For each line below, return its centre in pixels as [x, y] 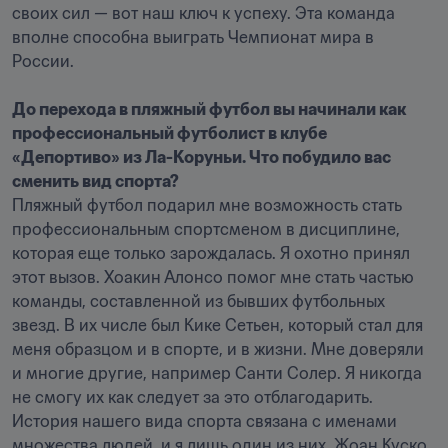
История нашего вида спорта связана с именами [204, 421]
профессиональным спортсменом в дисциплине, [206, 229]
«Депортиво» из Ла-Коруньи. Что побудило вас [201, 157]
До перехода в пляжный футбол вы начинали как [209, 109]
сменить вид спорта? [97, 181]
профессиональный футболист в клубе [169, 133]
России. [45, 61]
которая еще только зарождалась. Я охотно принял [211, 253]
